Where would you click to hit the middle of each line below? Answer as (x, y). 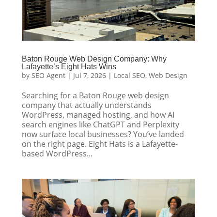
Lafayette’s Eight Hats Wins (69, 66)
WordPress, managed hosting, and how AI (98, 115)
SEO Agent (48, 75)
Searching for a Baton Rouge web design (95, 95)
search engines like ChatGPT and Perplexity (100, 124)
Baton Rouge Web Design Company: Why (94, 59)
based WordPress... (57, 153)
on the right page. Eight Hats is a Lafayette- (100, 144)
